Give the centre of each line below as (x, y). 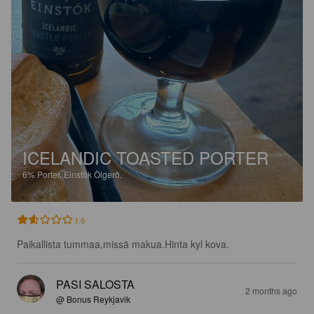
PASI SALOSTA (95, 284)
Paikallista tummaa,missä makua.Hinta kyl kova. (123, 244)
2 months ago (271, 290)
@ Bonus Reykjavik (93, 299)
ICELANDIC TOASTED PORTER (145, 157)
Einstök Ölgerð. (93, 174)
